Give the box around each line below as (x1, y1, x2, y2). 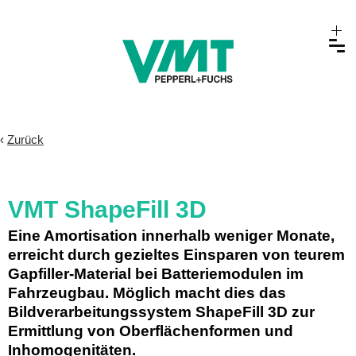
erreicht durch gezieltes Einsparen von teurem (8, 246, 345, 264)
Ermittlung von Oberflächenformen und (8, 323, 293, 340)
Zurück (7, 133, 44, 147)
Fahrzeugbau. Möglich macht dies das (8, 284, 290, 302)
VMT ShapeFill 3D (8, 196, 207, 223)
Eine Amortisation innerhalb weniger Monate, (8, 227, 335, 245)
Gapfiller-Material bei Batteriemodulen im (8, 265, 304, 283)
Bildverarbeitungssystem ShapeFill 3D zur (8, 304, 315, 321)
